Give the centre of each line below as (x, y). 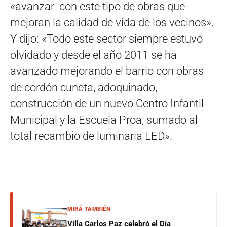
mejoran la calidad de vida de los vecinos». (112, 22)
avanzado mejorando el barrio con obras (107, 71)
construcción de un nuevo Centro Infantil (107, 103)
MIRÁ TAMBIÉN (89, 209)
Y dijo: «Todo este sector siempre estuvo (106, 39)
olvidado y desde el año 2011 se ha (93, 55)
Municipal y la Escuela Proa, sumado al (104, 120)
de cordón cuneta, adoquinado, (84, 87)
